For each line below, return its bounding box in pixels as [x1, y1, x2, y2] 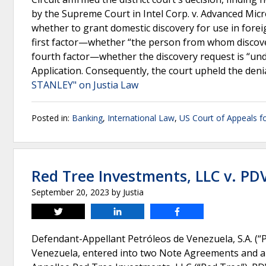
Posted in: [31, 112, 72, 123]
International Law [107, 112, 175, 123]
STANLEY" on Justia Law [31, 78, 138, 91]
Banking [72, 112, 103, 123]
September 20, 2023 [31, 186, 109, 198]
